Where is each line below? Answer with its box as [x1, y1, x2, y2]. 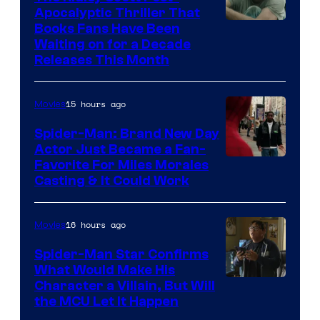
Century [225, 105, 274, 125]
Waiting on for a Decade [34, 36, 191, 52]
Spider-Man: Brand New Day [34, 125, 219, 141]
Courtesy [225, 41, 281, 61]
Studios [225, 126, 271, 146]
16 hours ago [66, 218, 126, 231]
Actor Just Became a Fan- [34, 141, 206, 157]
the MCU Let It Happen [34, 293, 179, 309]
